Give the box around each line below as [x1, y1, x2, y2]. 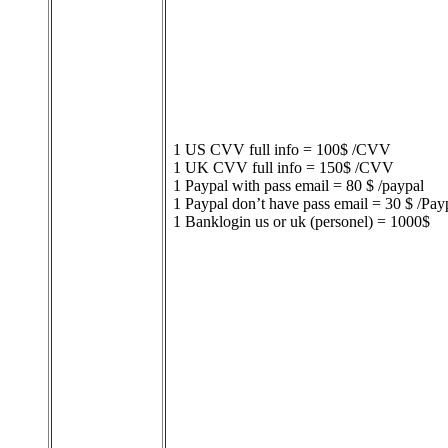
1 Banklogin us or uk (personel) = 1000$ [173, 213, 430, 231]
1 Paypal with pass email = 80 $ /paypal [173, 177, 424, 195]
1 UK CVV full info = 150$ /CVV [173, 159, 394, 177]
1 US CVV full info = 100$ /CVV [173, 141, 391, 159]
